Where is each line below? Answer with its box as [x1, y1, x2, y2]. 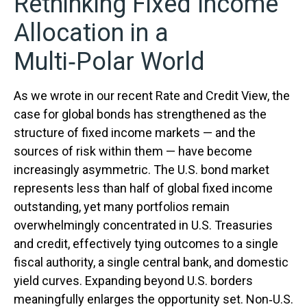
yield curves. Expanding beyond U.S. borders [14, 273, 253, 288]
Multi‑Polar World [14, 47, 205, 76]
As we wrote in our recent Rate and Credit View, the [14, 88, 290, 103]
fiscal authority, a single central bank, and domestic [14, 255, 288, 269]
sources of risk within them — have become [14, 144, 252, 158]
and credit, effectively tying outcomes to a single [14, 236, 278, 251]
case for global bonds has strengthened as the [14, 107, 267, 121]
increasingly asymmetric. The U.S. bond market [14, 162, 269, 177]
